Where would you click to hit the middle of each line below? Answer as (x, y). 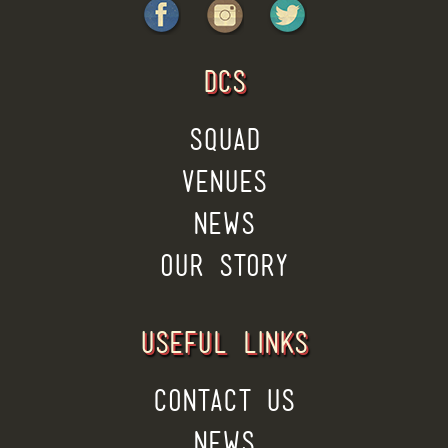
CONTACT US (224, 399)
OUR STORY (224, 264)
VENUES (224, 180)
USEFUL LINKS (224, 341)
